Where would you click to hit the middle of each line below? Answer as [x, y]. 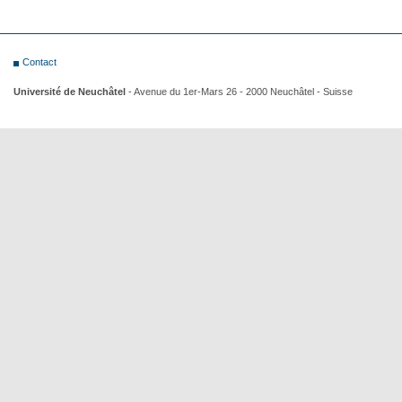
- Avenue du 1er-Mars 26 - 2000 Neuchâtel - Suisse [239, 92]
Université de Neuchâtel [70, 92]
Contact [39, 62]
